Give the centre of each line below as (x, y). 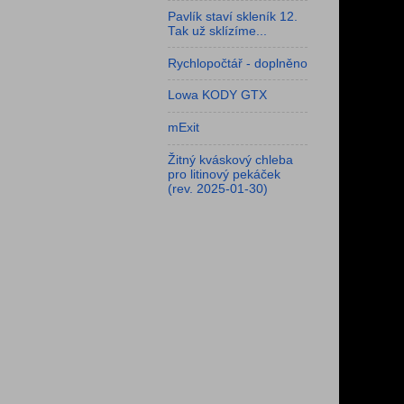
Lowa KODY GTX (217, 96)
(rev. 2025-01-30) (218, 189)
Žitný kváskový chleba (230, 161)
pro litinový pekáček (224, 175)
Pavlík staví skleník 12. (233, 16)
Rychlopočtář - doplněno (238, 63)
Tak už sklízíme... (217, 31)
